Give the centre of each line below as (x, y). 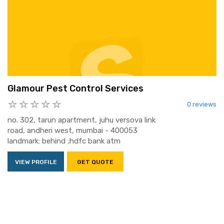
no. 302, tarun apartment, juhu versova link (81, 120)
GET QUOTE (95, 162)
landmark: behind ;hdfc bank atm (64, 141)
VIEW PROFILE (36, 162)
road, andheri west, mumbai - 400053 (72, 130)
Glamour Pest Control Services (75, 89)
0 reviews (202, 104)
